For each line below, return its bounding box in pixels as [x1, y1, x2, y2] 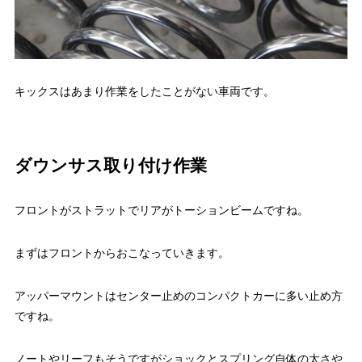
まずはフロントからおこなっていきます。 [14, 246, 229, 260]
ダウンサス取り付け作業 [14, 156, 207, 175]
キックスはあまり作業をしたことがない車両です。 [14, 85, 275, 99]
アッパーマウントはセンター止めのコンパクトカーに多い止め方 [14, 289, 343, 303]
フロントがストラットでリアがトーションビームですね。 [14, 204, 309, 217]
